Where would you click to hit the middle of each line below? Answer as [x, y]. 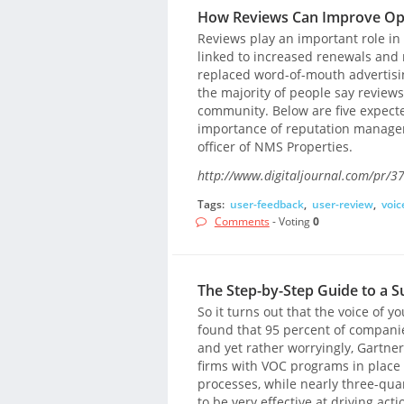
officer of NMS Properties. [275, 146]
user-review [342, 205]
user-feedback [266, 205]
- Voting [291, 222]
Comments [242, 222]
